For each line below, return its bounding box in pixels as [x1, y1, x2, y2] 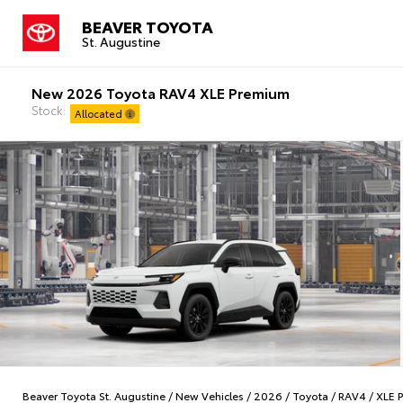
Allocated [75, 105, 126, 121]
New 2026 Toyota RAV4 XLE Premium [31, 81, 291, 103]
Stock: [31, 101, 67, 118]
